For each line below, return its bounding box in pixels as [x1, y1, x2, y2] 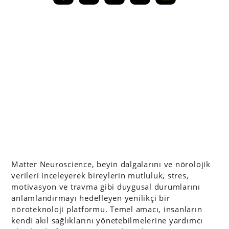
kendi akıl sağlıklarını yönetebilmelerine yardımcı [11, 215, 203, 225]
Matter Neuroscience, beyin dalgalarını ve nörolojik [11, 159, 211, 169]
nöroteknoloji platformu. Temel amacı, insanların [11, 204, 202, 214]
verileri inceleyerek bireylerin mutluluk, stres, [11, 170, 189, 180]
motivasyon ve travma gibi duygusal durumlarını [11, 181, 200, 192]
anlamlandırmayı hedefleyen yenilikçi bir [11, 193, 170, 203]
